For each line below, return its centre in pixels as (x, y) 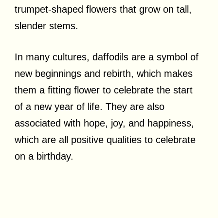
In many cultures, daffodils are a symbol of (107, 57)
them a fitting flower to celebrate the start (104, 90)
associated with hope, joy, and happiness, (104, 123)
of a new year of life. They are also (90, 107)
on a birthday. (44, 156)
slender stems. (46, 26)
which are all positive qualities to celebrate (105, 140)
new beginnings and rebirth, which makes (104, 73)
